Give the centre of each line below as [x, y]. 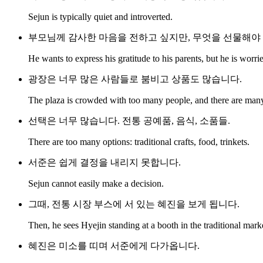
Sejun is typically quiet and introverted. [100, 17]
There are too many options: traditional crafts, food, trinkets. [139, 142]
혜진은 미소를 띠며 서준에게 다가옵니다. [114, 246]
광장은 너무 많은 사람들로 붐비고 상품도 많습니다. [135, 79]
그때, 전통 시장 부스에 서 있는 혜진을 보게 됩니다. [134, 204]
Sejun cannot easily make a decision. [96, 184]
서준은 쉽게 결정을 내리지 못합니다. [104, 163]
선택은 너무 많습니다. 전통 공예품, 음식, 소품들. [129, 121]
